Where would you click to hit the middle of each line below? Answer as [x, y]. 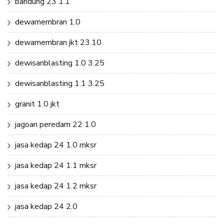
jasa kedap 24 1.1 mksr [56, 165]
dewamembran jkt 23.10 [58, 42]
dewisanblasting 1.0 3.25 [60, 63]
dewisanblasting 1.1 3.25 [60, 83]
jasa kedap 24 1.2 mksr [56, 186]
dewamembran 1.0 [48, 22]
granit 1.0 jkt [37, 104]
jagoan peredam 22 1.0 [55, 124]
